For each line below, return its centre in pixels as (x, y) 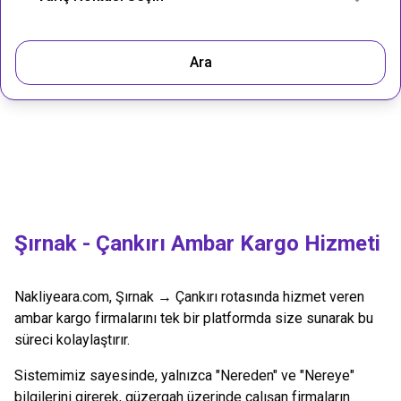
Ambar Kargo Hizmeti (273, 243)
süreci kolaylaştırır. (72, 340)
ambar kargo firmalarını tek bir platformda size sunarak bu (194, 318)
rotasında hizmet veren (291, 297)
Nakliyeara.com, (65, 297)
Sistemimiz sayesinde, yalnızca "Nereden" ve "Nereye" (184, 375)
